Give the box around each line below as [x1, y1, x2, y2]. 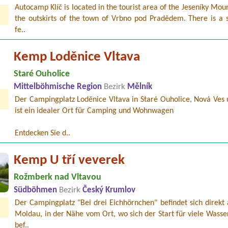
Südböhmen [14, 186, 60, 194]
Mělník [127, 82, 153, 91]
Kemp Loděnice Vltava [14, 50, 140, 64]
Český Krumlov [82, 186, 136, 194]
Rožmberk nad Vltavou [14, 172, 102, 182]
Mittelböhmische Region [14, 82, 104, 91]
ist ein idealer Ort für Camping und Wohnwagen [15, 106, 174, 115]
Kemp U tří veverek [14, 153, 125, 167]
